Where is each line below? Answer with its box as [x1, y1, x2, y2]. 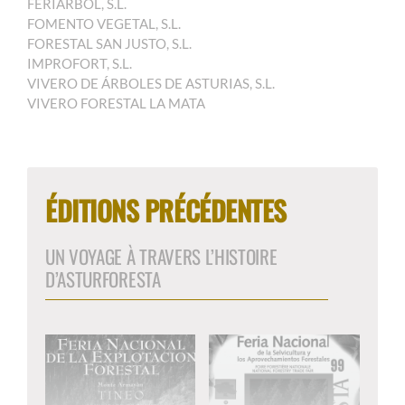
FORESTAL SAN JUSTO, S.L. [26, 35, 192, 52]
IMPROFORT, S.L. [26, 55, 132, 72]
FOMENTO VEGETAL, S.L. [26, 15, 181, 33]
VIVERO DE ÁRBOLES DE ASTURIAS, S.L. [26, 75, 275, 92]
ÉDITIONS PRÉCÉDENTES [44, 190, 287, 231]
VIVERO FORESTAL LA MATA [26, 95, 205, 112]
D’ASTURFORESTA [44, 265, 161, 294]
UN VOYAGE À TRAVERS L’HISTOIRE [44, 242, 278, 271]
